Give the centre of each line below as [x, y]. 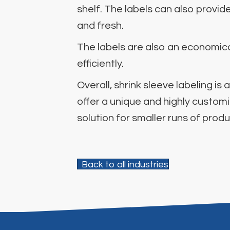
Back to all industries [125, 164]
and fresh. [101, 25]
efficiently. [101, 63]
